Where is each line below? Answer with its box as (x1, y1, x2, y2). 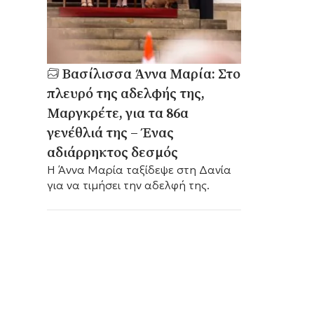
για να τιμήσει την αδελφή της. (46, 177, 210, 192)
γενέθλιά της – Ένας (46, 122, 174, 142)
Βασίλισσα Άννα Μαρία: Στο (62, 63, 240, 83)
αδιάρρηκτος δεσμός (46, 142, 178, 162)
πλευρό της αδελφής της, (46, 83, 205, 103)
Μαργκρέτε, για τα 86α (46, 102, 189, 123)
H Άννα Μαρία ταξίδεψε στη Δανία (46, 162, 231, 177)
